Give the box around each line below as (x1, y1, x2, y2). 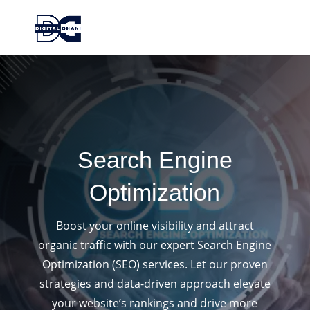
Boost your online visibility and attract (55, 218, 254, 233)
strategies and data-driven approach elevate (39, 276, 271, 291)
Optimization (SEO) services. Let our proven (42, 257, 268, 272)
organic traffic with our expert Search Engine (38, 237, 272, 253)
